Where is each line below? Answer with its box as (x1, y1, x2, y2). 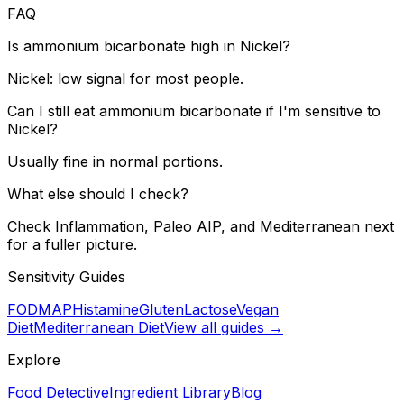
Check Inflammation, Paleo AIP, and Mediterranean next (7, 216, 394, 235)
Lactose (184, 299, 236, 318)
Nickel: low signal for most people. (7, 69, 243, 87)
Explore (7, 350, 60, 369)
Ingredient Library (109, 382, 231, 401)
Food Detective (7, 382, 109, 401)
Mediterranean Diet (33, 317, 164, 336)
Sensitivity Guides (7, 267, 125, 286)
